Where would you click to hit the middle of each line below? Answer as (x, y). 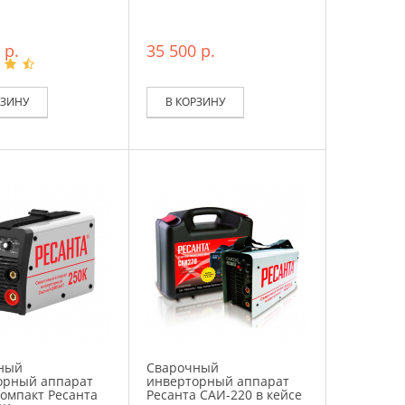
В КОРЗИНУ (196, 101)
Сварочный (183, 367)
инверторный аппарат (218, 381)
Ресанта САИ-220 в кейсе (225, 394)
